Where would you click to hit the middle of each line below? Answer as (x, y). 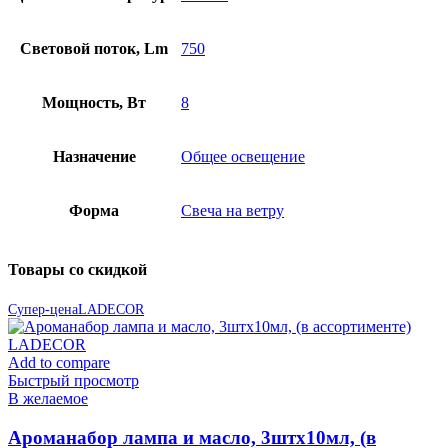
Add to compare (59, 362)
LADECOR (111, 309)
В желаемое (48, 398)
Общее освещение (243, 157)
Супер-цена (43, 309)
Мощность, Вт (94, 103)
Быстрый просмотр (73, 380)
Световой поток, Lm (94, 49)
